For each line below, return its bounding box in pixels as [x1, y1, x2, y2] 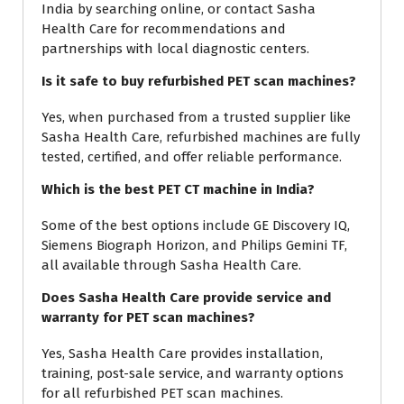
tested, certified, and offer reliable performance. [41, 148, 342, 165]
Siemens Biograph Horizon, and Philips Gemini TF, [41, 236, 347, 253]
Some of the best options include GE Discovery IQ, [41, 216, 350, 234]
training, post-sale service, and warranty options [41, 364, 344, 381]
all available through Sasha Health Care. [41, 256, 301, 273]
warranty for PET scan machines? [41, 308, 255, 326]
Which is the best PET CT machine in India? [41, 180, 315, 197]
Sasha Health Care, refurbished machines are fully [41, 128, 360, 145]
